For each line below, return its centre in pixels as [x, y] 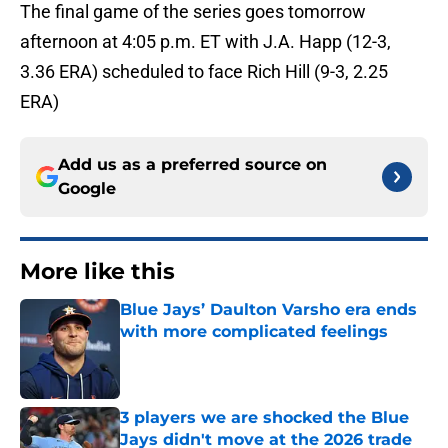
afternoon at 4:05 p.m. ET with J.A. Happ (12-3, [205, 42]
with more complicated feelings [254, 332]
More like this [97, 272]
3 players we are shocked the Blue [264, 418]
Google [87, 189]
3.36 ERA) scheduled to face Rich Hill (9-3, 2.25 [204, 72]
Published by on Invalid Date [206, 351]
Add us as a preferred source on [192, 165]
